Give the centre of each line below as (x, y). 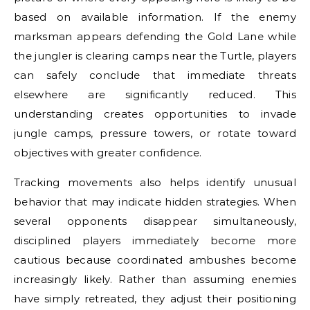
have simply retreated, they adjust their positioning (155, 299)
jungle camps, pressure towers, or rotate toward (155, 133)
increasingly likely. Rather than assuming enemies (155, 279)
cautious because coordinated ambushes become (155, 260)
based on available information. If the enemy (155, 17)
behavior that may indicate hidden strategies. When (155, 202)
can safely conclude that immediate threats (155, 75)
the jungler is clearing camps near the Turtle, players (155, 56)
